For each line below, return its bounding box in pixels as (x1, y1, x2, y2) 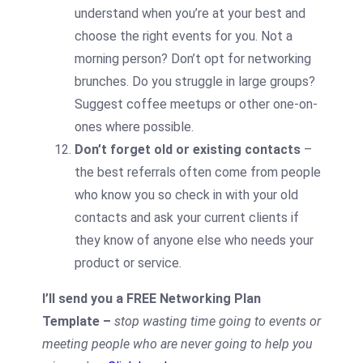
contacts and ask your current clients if (75, 210, 299, 226)
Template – (42, 314, 114, 330)
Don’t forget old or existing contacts (75, 142, 301, 158)
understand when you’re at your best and (75, 6, 305, 22)
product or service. (75, 255, 181, 271)
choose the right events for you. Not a (75, 28, 293, 45)
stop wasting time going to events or (114, 314, 321, 330)
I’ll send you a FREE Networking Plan (42, 291, 261, 307)
